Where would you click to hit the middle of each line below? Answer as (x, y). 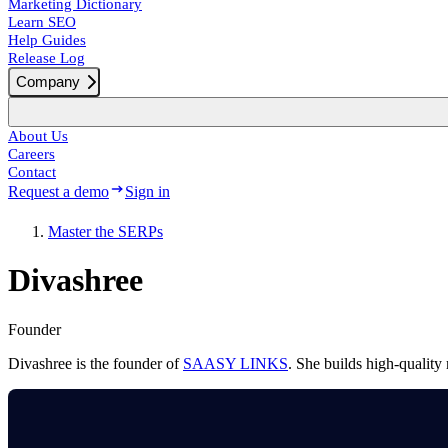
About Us (38, 136)
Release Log (46, 58)
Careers (31, 154)
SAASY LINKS (235, 363)
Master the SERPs (105, 231)
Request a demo (58, 191)
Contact (32, 172)
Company (48, 81)
